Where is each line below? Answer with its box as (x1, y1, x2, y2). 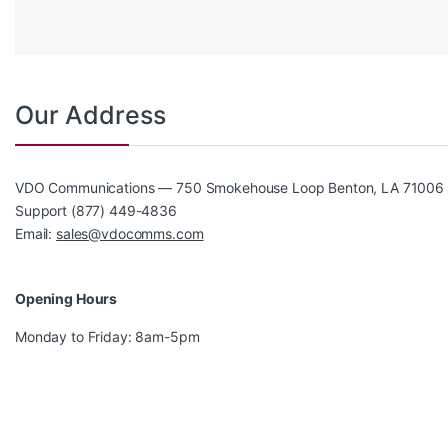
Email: (15, 225, 57, 243)
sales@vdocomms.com (56, 225, 204, 243)
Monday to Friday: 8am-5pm (15, 328, 200, 346)
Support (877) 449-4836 (15, 202, 177, 220)
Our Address (15, 100, 166, 131)
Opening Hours (15, 290, 118, 308)
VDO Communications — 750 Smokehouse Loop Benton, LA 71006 (15, 179, 445, 197)
